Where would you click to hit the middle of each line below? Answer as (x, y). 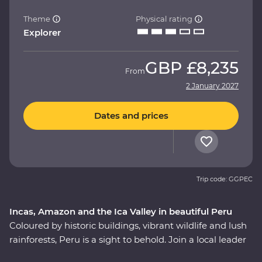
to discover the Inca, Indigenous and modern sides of (124, 253)
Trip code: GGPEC (225, 179)
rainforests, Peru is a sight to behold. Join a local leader (128, 239)
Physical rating (165, 18)
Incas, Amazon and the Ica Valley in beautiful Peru (121, 211)
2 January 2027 (212, 85)
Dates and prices (131, 116)
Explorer (42, 32)
